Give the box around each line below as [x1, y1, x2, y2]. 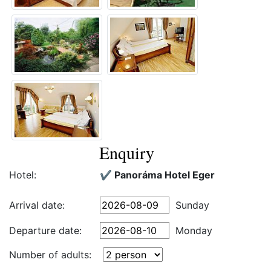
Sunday [175, 199, 209, 211]
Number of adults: [9, 249, 91, 261]
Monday [175, 224, 212, 237]
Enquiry [99, 141, 154, 164]
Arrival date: [9, 199, 65, 211]
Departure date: [9, 224, 82, 237]
